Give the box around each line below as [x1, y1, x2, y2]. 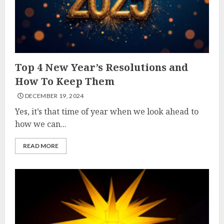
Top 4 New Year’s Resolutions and [15, 60, 188, 74]
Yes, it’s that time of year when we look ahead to [15, 106, 198, 117]
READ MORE [23, 142, 58, 149]
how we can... [15, 118, 66, 129]
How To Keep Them [15, 74, 114, 88]
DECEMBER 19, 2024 [23, 92, 84, 99]
